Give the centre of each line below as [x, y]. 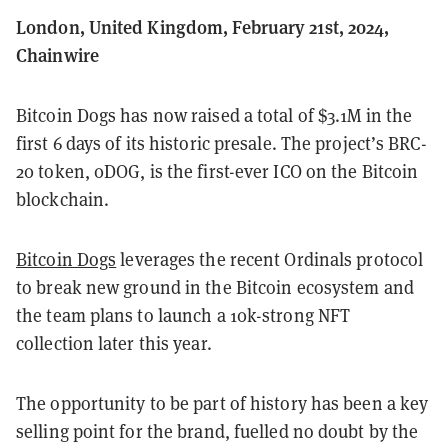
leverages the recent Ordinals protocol [270, 258]
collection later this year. [114, 342]
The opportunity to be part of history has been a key [222, 402]
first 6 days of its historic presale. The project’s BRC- [221, 142]
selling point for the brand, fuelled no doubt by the [217, 430]
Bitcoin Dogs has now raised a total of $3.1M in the [214, 114]
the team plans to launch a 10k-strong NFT [183, 314]
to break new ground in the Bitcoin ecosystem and [215, 286]
